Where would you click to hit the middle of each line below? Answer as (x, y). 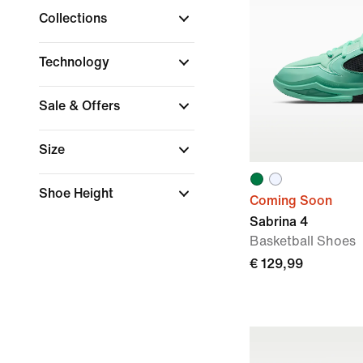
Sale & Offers (81, 106)
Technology (76, 62)
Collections (75, 18)
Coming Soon (291, 201)
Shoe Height (78, 193)
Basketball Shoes (303, 241)
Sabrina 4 (279, 222)
